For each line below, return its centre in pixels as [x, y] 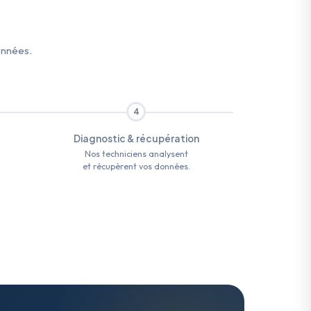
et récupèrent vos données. [136, 167]
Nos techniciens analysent [136, 154]
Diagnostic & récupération [136, 139]
